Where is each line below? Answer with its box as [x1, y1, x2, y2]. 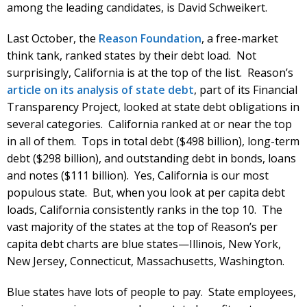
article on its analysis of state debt [7, 82, 194, 97]
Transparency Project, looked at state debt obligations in [7, 99, 299, 114]
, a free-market [201, 30, 278, 46]
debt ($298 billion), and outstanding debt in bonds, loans [7, 150, 296, 166]
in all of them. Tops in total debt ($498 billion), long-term [7, 133, 299, 149]
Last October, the [7, 30, 99, 46]
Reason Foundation [99, 30, 201, 46]
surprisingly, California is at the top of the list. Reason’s [7, 64, 293, 80]
